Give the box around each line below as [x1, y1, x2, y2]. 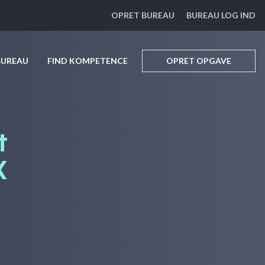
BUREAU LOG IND [186, 10, 256, 20]
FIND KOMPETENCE [47, 56, 128, 66]
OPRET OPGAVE [166, 56, 231, 66]
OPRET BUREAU [111, 10, 174, 20]
